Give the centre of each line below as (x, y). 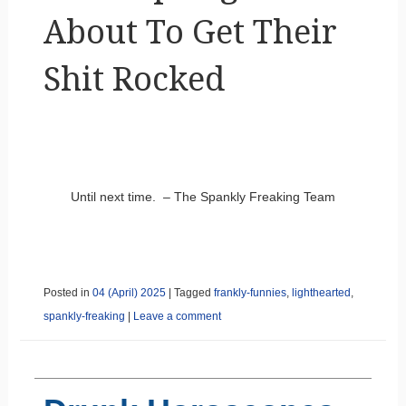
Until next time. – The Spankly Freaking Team (203, 196)
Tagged (193, 292)
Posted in (68, 292)
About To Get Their (190, 32)
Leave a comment (177, 316)
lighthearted (321, 292)
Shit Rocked (134, 79)
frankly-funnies (250, 292)
